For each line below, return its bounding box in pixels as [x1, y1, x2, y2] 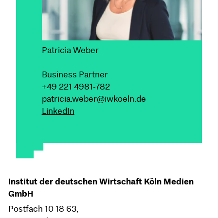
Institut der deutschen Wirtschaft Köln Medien [8, 176, 194, 187]
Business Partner [41, 70, 108, 80]
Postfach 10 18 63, [8, 204, 86, 214]
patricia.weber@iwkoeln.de [41, 94, 146, 104]
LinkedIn [41, 106, 74, 116]
